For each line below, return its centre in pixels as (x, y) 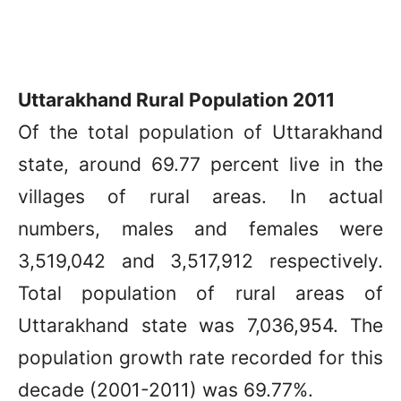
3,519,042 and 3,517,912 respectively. (200, 260)
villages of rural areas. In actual (200, 196)
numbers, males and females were (200, 228)
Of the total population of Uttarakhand (200, 132)
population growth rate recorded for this (200, 357)
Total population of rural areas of (200, 293)
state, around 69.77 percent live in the (200, 164)
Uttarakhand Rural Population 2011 (176, 99)
